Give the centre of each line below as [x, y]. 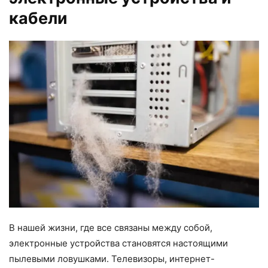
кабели [38, 18]
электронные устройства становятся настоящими [118, 243]
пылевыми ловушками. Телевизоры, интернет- [112, 258]
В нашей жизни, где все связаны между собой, [111, 227]
